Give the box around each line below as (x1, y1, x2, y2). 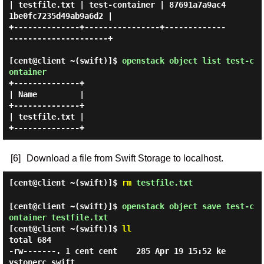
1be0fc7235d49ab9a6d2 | (8, 11, 113, 21)
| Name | (8, 90, 84, 99)
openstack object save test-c (121, 202, 254, 211)
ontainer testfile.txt (8, 213, 108, 222)
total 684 (8, 235, 51, 245)
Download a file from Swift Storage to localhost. (26, 153, 223, 163)
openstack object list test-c (121, 56, 254, 65)
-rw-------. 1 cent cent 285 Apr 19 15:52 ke (8, 246, 226, 256)
